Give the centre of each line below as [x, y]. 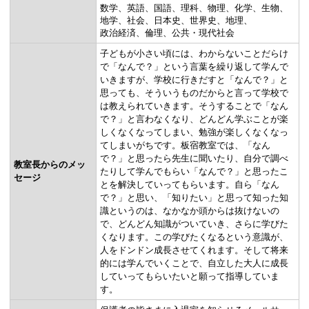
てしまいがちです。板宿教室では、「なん [185, 145]
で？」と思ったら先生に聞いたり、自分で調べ [194, 158]
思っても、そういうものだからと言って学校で [194, 92]
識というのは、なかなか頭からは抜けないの [190, 210]
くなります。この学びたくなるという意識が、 [194, 237]
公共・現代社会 [203, 32]
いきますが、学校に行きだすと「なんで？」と [194, 79]
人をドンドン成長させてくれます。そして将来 [194, 250]
